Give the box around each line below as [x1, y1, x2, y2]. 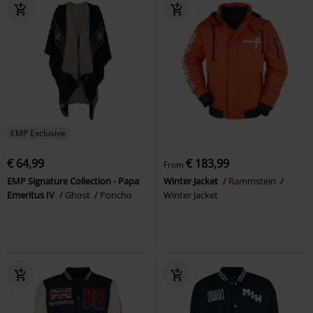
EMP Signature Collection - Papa [7, 174, 139, 187]
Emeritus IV [7, 188, 57, 201]
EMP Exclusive [10, 126, 66, 139]
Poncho [100, 188, 132, 201]
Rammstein [228, 174, 278, 187]
